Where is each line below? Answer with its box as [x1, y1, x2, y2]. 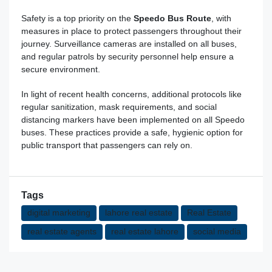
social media [193, 226, 241, 236]
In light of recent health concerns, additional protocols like [21, 89, 242, 99]
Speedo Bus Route [134, 13, 211, 23]
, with [211, 13, 231, 23]
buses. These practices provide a [21, 127, 151, 137]
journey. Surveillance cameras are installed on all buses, [21, 38, 237, 49]
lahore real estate [105, 207, 172, 217]
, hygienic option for [168, 127, 243, 137]
